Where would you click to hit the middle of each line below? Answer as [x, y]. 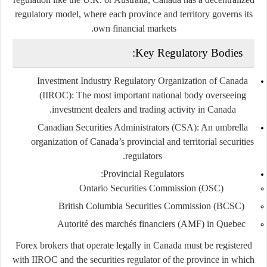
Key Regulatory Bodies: [189, 52]
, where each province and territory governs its [165, 14]
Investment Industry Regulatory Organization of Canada [142, 80]
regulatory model [46, 14]
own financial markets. [135, 28]
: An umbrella [222, 127]
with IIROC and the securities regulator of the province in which [133, 259]
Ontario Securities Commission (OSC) [151, 188]
